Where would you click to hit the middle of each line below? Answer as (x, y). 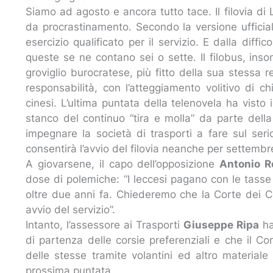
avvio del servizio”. (70, 209)
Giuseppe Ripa (222, 225)
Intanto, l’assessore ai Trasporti (105, 225)
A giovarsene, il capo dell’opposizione (123, 164)
